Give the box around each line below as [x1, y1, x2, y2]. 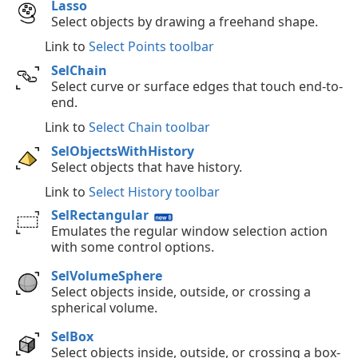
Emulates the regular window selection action [51, 222, 328, 241]
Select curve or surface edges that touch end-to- [51, 77, 343, 95]
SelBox [51, 327, 93, 345]
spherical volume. [51, 299, 157, 317]
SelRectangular [51, 206, 149, 225]
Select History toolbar [89, 182, 220, 201]
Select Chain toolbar [89, 118, 210, 137]
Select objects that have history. [51, 157, 242, 176]
